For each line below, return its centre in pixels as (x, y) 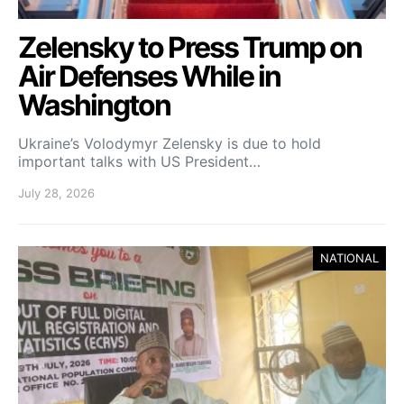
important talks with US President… (139, 161)
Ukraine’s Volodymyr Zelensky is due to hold (170, 143)
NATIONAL (349, 257)
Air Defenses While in (149, 76)
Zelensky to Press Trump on (190, 47)
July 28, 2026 (56, 193)
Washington (94, 105)
